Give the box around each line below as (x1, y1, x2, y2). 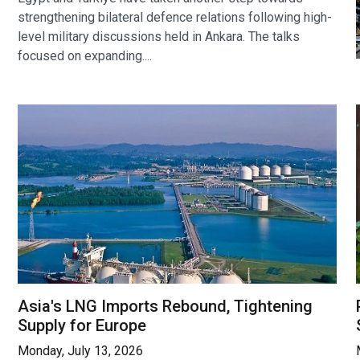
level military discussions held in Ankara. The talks (18, 29, 300, 45)
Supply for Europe (18, 315, 146, 335)
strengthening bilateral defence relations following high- (18, 10, 332, 26)
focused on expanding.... (18, 48, 152, 64)
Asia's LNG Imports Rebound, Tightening (18, 296, 313, 316)
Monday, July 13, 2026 (18, 342, 143, 358)
